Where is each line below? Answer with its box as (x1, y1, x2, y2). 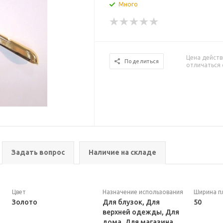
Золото (11, 198, 37, 206)
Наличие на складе (89, 148, 156, 156)
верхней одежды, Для (103, 208, 180, 216)
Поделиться (124, 58, 159, 64)
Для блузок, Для (103, 198, 160, 206)
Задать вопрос (11, 148, 65, 156)
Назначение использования (103, 189, 184, 195)
